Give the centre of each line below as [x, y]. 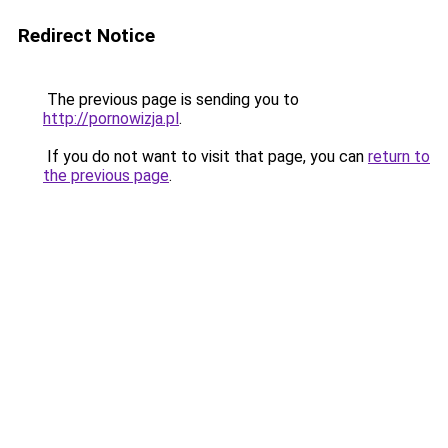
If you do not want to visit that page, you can [205, 156]
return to [399, 156]
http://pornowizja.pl [111, 118]
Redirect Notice [86, 35]
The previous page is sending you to [171, 99]
